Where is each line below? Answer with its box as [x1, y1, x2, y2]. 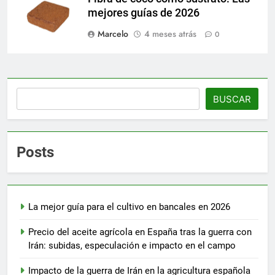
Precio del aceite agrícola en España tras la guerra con [28, 226, 252, 238]
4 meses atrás [144, 27, 196, 40]
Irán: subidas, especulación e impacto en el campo [28, 239, 236, 251]
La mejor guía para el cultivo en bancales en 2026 [28, 201, 230, 212]
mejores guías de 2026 [88, 6, 199, 19]
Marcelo [98, 27, 128, 40]
